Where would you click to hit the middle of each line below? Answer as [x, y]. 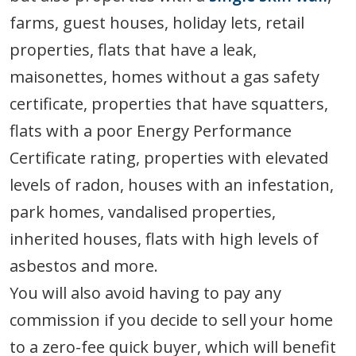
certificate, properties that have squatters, [169, 103]
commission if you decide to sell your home [171, 319]
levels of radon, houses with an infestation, [172, 184]
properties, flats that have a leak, [133, 49]
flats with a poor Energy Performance [151, 130]
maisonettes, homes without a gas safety [164, 76]
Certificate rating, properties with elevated [169, 157]
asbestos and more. [84, 265]
